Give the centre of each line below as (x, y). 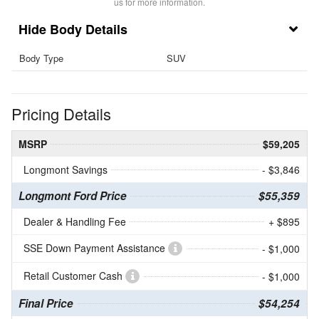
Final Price (46, 304)
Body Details (89, 29)
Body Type (41, 58)
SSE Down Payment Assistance (96, 248)
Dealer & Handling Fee (75, 222)
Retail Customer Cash (74, 276)
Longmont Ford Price (73, 196)
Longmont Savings (66, 170)
